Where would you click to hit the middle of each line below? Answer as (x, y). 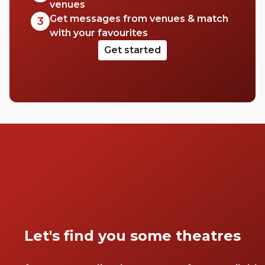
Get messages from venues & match (139, 19)
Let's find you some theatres (132, 236)
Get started (132, 50)
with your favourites (99, 33)
